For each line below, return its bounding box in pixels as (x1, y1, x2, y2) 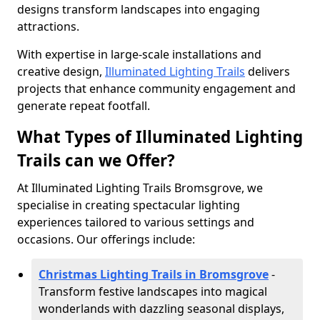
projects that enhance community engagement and (17, 81, 296, 96)
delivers (245, 64, 290, 79)
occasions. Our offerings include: (17, 231, 195, 247)
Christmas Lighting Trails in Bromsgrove (39, 266, 269, 282)
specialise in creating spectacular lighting (17, 197, 240, 213)
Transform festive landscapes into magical (39, 284, 267, 299)
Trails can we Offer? (17, 149, 175, 171)
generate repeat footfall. (17, 98, 150, 114)
